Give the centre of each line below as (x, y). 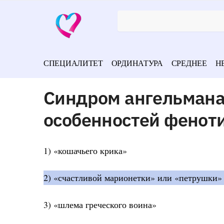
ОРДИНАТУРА (137, 63)
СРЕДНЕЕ (189, 63)
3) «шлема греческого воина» (100, 205)
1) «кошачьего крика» (85, 150)
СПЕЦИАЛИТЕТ (73, 63)
